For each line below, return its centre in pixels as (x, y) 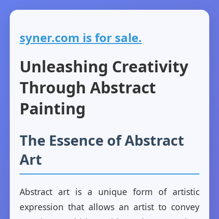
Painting (53, 109)
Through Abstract (88, 88)
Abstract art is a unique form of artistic (109, 192)
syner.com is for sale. (81, 37)
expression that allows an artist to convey (109, 207)
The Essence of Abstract (102, 140)
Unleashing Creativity (104, 66)
